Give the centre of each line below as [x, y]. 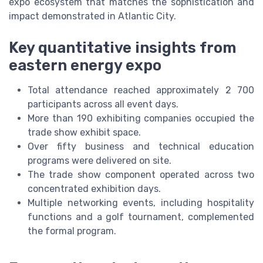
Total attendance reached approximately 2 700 [141, 90]
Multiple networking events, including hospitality [141, 203]
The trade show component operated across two [141, 175]
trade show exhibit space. [84, 133]
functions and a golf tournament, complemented [141, 217]
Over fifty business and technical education [141, 147]
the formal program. [72, 231]
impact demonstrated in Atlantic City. [92, 16]
